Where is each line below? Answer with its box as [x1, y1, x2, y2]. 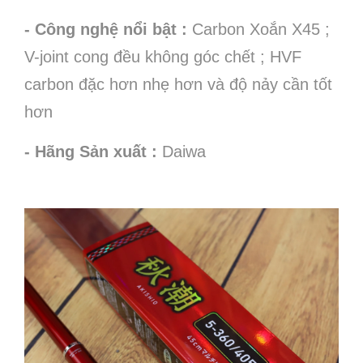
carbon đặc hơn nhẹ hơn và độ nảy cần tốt [24, 75, 332, 93]
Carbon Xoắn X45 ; [192, 20, 330, 38]
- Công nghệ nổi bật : [24, 20, 192, 38]
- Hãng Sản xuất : [24, 143, 162, 160]
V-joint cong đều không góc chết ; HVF [24, 48, 301, 66]
